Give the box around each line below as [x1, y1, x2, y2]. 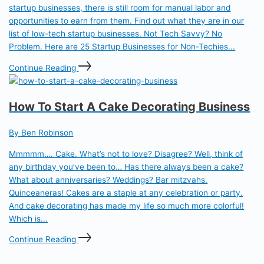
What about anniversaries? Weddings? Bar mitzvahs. [9, 174, 208, 184]
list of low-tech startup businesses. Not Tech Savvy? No [9, 29, 223, 39]
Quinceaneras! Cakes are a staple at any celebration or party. [9, 187, 243, 197]
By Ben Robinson [9, 128, 74, 138]
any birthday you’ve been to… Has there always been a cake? [9, 161, 244, 171]
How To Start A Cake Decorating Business [9, 100, 250, 114]
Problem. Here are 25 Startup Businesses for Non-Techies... [9, 42, 236, 52]
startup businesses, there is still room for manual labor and [9, 3, 231, 13]
